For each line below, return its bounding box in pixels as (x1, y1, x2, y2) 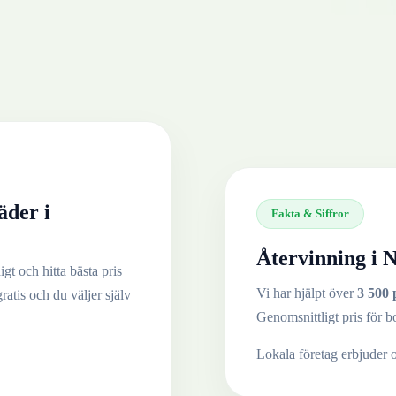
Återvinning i (256, 246, 383, 270)
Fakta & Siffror (271, 206, 349, 220)
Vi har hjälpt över (256, 285, 357, 301)
